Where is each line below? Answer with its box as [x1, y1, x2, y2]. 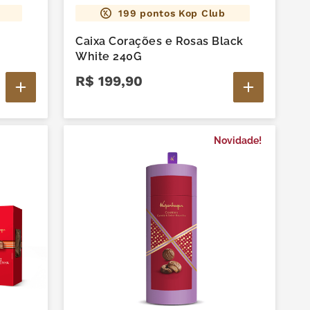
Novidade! [214, 135, 262, 147]
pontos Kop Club [136, 8, 226, 19]
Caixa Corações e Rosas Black [75, 35, 244, 48]
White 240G [75, 50, 143, 64]
